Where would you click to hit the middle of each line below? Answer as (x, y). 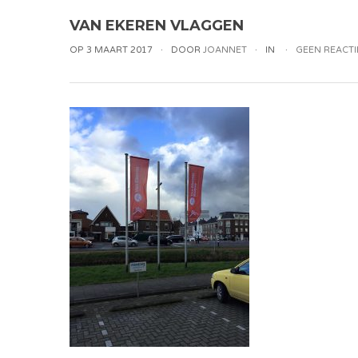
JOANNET (225, 50)
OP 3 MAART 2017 (111, 50)
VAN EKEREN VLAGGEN (157, 26)
